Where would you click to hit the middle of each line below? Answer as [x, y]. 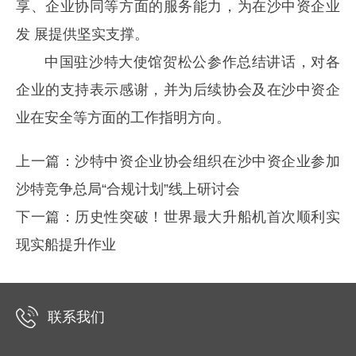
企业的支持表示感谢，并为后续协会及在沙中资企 [178, 89]
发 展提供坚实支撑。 [82, 34]
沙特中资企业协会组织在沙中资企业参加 [208, 161]
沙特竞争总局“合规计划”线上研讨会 [128, 189]
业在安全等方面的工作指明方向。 [123, 117]
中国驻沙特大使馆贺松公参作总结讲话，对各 [192, 62]
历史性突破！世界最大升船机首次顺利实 [208, 217]
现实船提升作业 [66, 244]
